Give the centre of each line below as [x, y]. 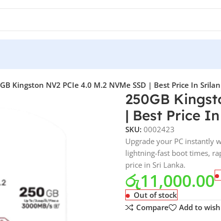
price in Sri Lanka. [155, 165]
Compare [152, 207]
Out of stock [155, 195]
